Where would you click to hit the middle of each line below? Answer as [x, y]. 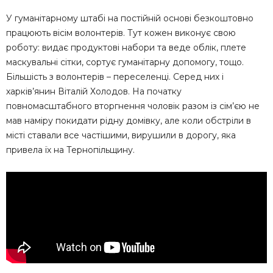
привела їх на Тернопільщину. [70, 150]
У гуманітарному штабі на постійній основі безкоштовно [130, 18]
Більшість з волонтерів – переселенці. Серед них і [115, 76]
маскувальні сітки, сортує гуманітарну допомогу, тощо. [125, 62]
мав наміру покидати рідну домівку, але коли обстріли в [129, 120]
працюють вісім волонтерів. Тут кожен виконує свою [121, 33]
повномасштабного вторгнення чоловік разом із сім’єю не [133, 106]
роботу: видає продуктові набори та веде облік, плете [126, 47]
